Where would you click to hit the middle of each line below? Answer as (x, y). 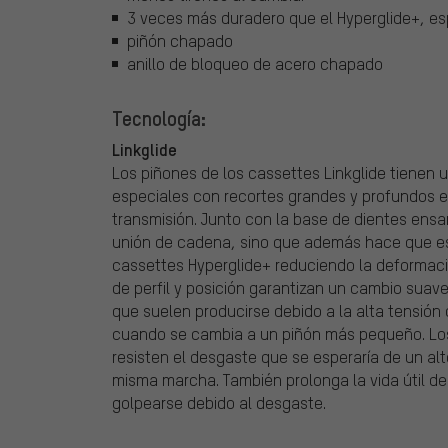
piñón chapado (180, 41)
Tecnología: (159, 118)
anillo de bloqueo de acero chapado (255, 64)
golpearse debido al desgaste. (219, 403)
